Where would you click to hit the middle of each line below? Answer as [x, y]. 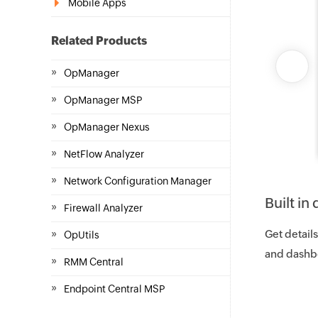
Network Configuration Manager [138, 181]
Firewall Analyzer [103, 208]
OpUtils [82, 235]
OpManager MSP [103, 100]
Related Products [99, 41]
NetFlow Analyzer [104, 154]
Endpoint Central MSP [114, 289]
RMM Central [94, 262]
